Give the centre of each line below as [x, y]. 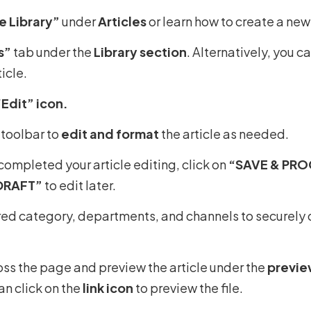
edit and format [110, 133]
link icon [108, 287]
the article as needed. [224, 133]
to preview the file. [188, 287]
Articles [122, 21]
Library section [139, 51]
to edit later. [79, 185]
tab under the [51, 51]
